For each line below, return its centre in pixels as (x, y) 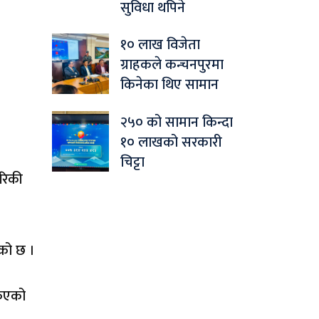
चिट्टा (132, 163)
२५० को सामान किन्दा (177, 123)
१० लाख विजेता (160, 45)
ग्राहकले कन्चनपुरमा (172, 65)
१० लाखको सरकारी (171, 143)
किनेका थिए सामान (169, 85)
